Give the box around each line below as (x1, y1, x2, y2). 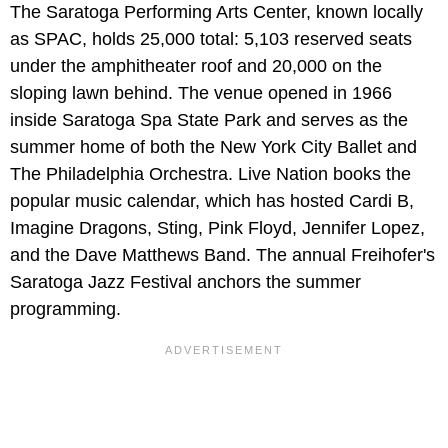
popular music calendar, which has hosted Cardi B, (10, 190, 414, 211)
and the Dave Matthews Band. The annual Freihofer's (10, 244, 435, 265)
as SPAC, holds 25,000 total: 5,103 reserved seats (10, 28, 412, 49)
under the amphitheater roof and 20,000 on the (10, 55, 382, 76)
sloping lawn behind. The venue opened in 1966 (10, 82, 392, 103)
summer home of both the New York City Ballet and (10, 136, 417, 157)
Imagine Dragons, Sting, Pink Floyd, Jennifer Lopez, (10, 217, 425, 238)
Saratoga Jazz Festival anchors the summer (10, 271, 361, 292)
